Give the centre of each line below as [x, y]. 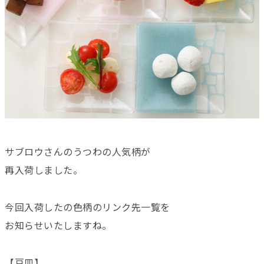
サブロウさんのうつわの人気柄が [78, 152]
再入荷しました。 [44, 170]
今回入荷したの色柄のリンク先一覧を [88, 207]
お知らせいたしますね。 [58, 226]
